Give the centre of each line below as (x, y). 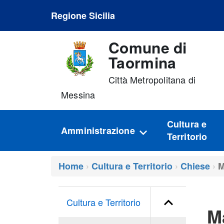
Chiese (195, 166)
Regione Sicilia (83, 15)
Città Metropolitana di (152, 79)
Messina (78, 94)
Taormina (142, 62)
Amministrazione (98, 130)
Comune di (148, 47)
